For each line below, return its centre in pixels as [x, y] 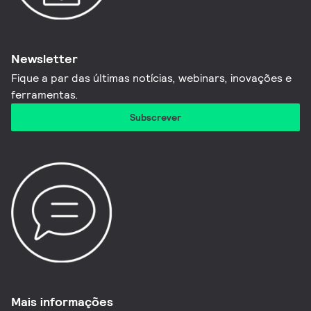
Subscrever [155, 117]
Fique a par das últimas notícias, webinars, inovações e [152, 78]
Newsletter [45, 58]
